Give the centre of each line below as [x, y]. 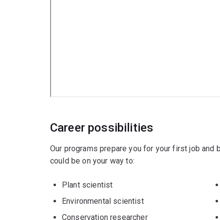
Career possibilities [102, 127]
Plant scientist [87, 185]
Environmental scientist [103, 201]
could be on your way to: [92, 161]
